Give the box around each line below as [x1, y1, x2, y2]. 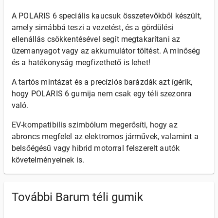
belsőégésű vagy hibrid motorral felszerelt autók [12, 144, 180, 153]
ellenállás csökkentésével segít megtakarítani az [12, 35, 181, 44]
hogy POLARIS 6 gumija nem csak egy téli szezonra [12, 89, 192, 98]
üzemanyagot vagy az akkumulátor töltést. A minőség [12, 46, 200, 55]
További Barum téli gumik [12, 190, 143, 204]
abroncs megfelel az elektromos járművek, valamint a [12, 132, 199, 141]
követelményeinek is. [12, 155, 85, 164]
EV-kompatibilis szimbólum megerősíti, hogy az [12, 120, 178, 129]
